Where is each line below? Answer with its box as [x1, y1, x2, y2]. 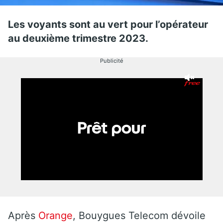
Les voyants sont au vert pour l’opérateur [8, 18, 208, 30]
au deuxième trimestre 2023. [8, 32, 148, 44]
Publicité [100, 57, 123, 64]
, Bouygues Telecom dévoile [73, 209, 206, 222]
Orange [38, 209, 73, 222]
